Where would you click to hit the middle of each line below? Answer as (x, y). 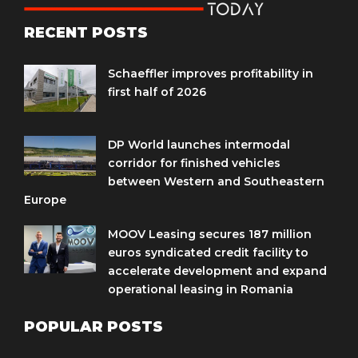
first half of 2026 (157, 91)
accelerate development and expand (217, 270)
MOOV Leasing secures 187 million (210, 234)
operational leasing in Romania (201, 289)
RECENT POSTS (86, 32)
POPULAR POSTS (93, 326)
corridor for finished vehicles (194, 163)
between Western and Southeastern (216, 181)
